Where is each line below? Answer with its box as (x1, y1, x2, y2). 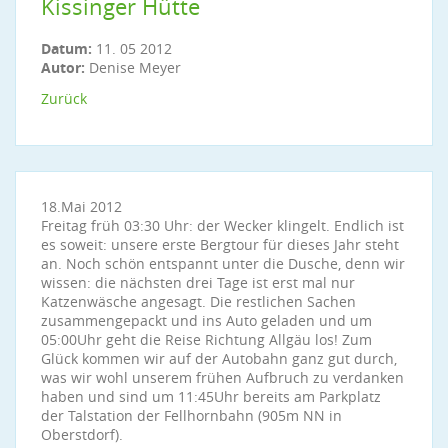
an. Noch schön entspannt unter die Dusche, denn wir (41, 254, 405, 273)
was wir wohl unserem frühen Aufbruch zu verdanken (41, 368, 404, 387)
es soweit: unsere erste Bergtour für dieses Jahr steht (41, 235, 399, 254)
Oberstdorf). (41, 425, 123, 444)
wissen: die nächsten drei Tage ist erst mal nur (41, 273, 355, 292)
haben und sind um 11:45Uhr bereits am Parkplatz (41, 387, 381, 406)
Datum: (41, 39, 96, 58)
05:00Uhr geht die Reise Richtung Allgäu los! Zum (41, 330, 372, 349)
